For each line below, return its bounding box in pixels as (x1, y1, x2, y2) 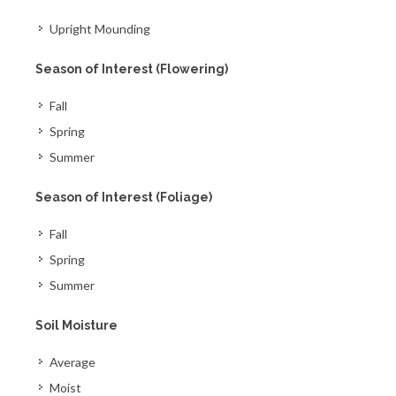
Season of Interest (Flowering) (35, 62, 228, 76)
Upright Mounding (49, 21, 150, 36)
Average (49, 354, 95, 369)
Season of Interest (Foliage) (35, 190, 212, 204)
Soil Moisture (35, 318, 118, 332)
